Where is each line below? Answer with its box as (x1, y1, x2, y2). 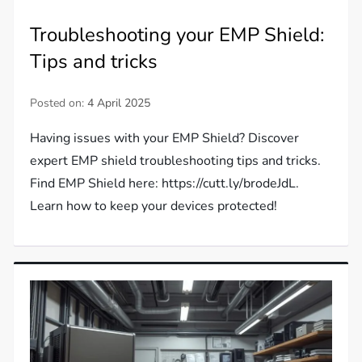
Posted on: (30, 95, 88, 111)
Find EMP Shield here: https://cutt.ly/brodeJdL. (30, 174, 300, 192)
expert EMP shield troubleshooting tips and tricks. (30, 151, 322, 170)
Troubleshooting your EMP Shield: (30, 21, 325, 48)
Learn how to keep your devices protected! (30, 196, 278, 215)
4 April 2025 (87, 95, 151, 111)
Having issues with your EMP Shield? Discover (30, 128, 300, 147)
